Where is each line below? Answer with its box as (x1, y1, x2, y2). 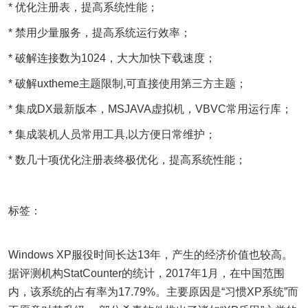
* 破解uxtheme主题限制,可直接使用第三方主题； (8, 78, 247, 89)
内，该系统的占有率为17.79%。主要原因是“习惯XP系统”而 (8, 286, 298, 298)
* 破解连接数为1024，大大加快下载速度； (8, 52, 216, 64)
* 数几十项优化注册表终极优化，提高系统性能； (8, 154, 246, 166)
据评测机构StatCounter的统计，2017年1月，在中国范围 (8, 267, 285, 279)
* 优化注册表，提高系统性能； (8, 1, 158, 13)
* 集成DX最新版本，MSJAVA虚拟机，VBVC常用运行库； (8, 103, 292, 115)
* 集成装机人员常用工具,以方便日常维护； (8, 129, 216, 140)
